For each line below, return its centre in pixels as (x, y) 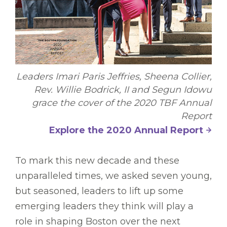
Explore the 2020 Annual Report (126, 130)
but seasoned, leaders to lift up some (99, 191)
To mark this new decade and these (97, 161)
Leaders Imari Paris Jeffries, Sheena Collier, (114, 77)
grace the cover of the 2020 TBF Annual (122, 103)
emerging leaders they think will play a (104, 206)
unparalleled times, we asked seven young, (113, 176)
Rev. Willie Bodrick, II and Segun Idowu (123, 90)
